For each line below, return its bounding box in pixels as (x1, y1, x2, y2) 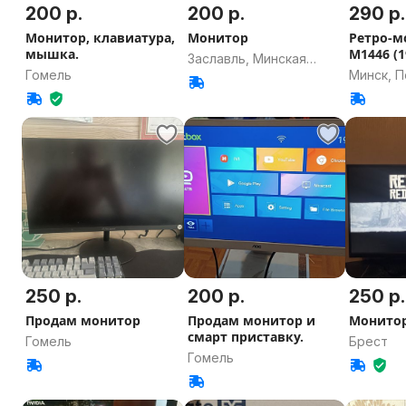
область (187, 68, 240, 84)
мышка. (25, 44, 79, 63)
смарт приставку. (187, 328, 304, 346)
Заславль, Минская (187, 50, 306, 66)
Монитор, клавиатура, (25, 28, 175, 46)
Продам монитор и (187, 312, 315, 330)
